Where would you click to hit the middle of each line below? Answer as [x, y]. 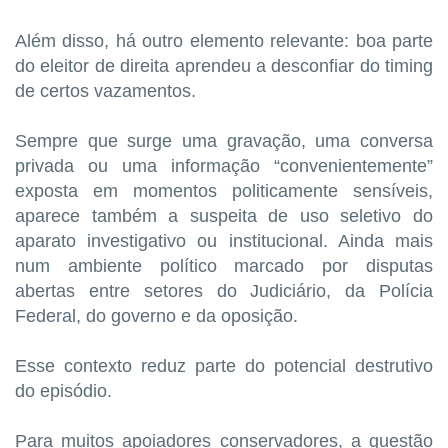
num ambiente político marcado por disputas [224, 265]
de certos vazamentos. [105, 90]
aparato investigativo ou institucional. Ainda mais [224, 240]
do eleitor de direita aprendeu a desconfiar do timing [224, 65]
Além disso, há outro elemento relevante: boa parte [224, 40]
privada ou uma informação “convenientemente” [224, 165]
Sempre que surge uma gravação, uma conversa [224, 140]
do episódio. [63, 390]
